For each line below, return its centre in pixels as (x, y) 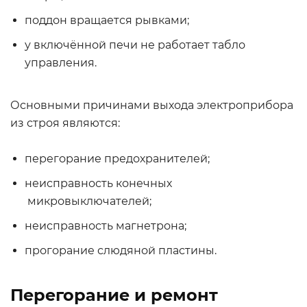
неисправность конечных (98, 183)
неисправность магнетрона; (106, 226)
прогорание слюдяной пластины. (121, 250)
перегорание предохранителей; (117, 159)
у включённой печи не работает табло (135, 45)
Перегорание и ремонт (114, 295)
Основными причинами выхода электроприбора (152, 105)
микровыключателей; (88, 201)
